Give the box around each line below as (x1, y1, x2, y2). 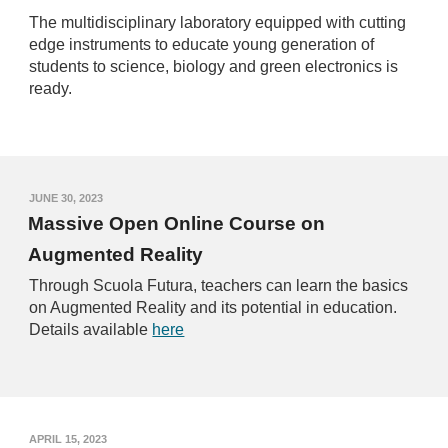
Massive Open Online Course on (28, 213, 326, 234)
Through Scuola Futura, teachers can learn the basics (29, 277, 409, 295)
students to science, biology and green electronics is (29, 58, 399, 76)
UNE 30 (35, 192, 74, 204)
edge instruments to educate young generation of (29, 36, 375, 54)
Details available (29, 321, 153, 339)
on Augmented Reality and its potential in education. (29, 299, 398, 317)
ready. (29, 80, 73, 98)
